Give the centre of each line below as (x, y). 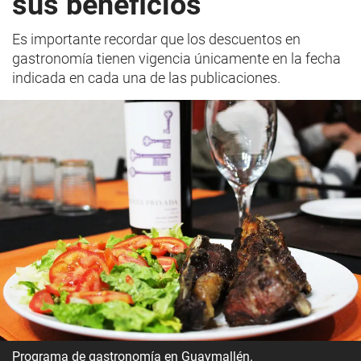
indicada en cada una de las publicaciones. (146, 78)
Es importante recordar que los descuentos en (156, 39)
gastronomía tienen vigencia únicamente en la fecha (176, 58)
